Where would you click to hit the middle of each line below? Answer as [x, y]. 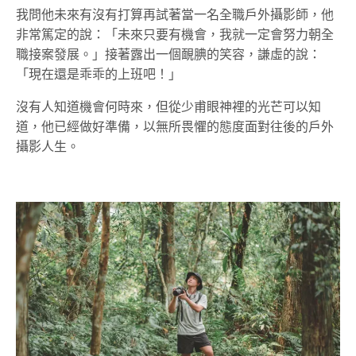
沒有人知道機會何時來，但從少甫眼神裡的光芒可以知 [168, 106]
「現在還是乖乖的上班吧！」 [99, 74]
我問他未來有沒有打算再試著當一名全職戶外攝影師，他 [175, 14]
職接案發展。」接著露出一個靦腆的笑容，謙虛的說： [168, 54]
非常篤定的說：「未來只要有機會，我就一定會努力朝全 [175, 34]
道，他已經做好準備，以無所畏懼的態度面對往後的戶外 [175, 126]
